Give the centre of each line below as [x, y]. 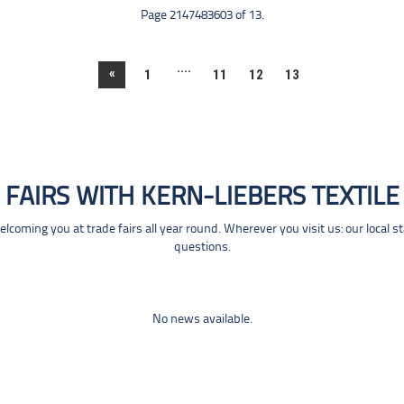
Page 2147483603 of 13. [202, 16]
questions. [202, 248]
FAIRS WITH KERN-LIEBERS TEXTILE [202, 198]
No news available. [202, 320]
